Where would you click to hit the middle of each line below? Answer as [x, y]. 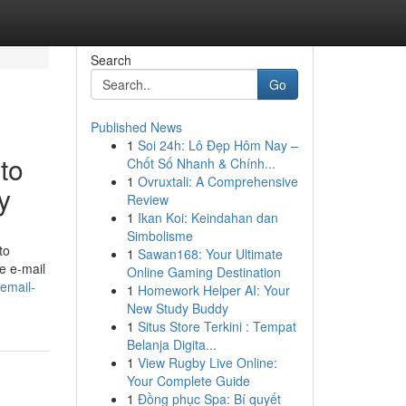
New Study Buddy [177, 308]
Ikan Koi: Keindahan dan [208, 217]
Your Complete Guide [188, 381]
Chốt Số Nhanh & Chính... [201, 163]
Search [111, 60]
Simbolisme [159, 236]
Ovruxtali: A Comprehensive [217, 181]
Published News [136, 127]
